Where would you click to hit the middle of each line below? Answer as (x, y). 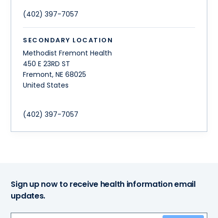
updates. (28, 196)
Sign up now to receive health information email (103, 184)
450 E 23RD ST (47, 64)
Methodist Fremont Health (68, 53)
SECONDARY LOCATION (68, 40)
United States (46, 85)
